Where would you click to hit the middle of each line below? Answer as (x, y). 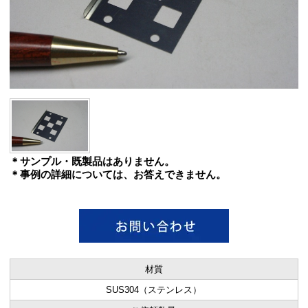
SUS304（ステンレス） (154, 289)
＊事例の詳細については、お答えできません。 (118, 174)
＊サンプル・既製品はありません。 (92, 161)
